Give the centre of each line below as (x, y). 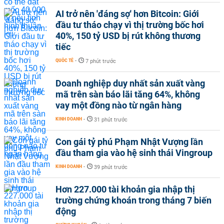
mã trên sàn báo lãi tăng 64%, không (128, 94)
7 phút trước (101, 61)
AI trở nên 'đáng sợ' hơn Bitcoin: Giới (127, 13)
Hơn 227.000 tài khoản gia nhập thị (125, 189)
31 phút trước (111, 119)
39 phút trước (111, 167)
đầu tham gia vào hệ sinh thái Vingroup (134, 152)
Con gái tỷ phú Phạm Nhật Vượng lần (129, 141)
